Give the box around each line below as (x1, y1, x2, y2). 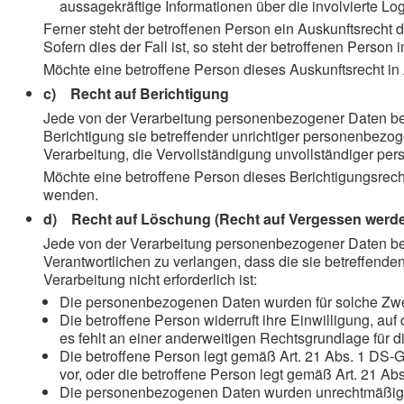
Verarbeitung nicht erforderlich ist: (43, 269, 257, 289)
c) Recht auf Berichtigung (43, 83, 229, 104)
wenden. (43, 184, 98, 205)
